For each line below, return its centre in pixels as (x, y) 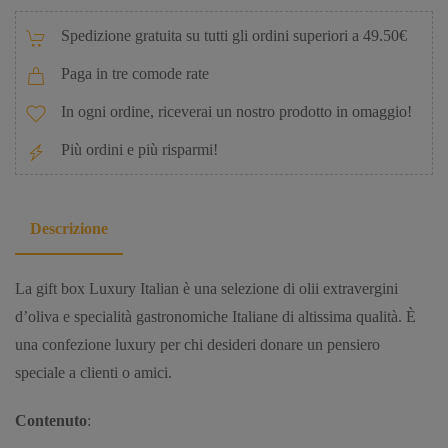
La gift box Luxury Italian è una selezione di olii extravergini (206, 289)
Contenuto (51, 421)
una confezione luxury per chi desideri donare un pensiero (197, 345)
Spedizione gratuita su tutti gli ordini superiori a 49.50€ (234, 36)
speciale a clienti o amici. (93, 373)
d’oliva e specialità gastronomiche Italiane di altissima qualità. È (215, 317)
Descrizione (69, 229)
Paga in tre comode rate (135, 74)
